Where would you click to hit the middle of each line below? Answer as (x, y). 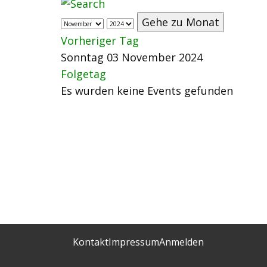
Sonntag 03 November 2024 (132, 57)
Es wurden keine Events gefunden (147, 91)
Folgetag (83, 74)
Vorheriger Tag (100, 41)
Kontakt (91, 242)
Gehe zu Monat (181, 22)
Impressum (134, 242)
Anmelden (181, 242)
